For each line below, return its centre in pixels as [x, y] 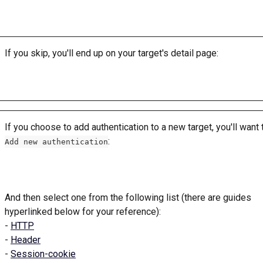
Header [26, 240]
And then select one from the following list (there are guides [129, 198]
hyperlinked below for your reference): [84, 212]
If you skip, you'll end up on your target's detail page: [113, 53]
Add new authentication [56, 142]
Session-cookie [43, 254]
